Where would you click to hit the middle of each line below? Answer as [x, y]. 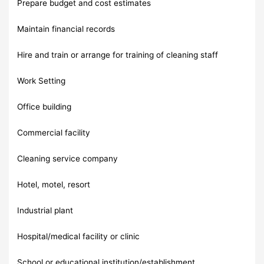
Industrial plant [45, 210]
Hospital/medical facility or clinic [79, 236]
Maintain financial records [66, 29]
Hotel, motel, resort [54, 184]
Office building [44, 106]
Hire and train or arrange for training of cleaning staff [118, 55]
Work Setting [42, 80]
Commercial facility [54, 132]
